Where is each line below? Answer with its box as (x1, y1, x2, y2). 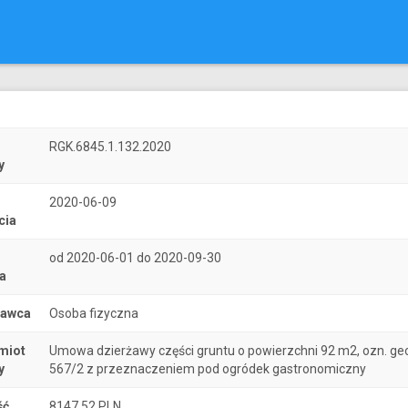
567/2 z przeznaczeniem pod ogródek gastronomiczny (49, 362, 366, 376)
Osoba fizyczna (49, 306, 138, 321)
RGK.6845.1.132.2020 (49, 139, 171, 154)
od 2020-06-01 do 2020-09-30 (49, 250, 221, 265)
